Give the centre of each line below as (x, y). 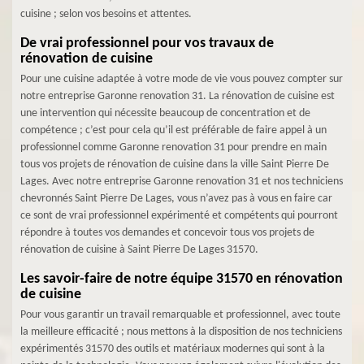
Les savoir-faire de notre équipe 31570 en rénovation (182, 279)
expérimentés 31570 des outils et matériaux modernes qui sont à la (173, 349)
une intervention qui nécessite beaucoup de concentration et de (165, 113)
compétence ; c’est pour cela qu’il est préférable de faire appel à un (173, 130)
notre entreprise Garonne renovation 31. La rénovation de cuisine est (178, 96)
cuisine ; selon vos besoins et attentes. (106, 14)
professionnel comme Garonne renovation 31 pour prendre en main (173, 147)
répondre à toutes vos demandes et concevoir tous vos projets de (167, 233)
